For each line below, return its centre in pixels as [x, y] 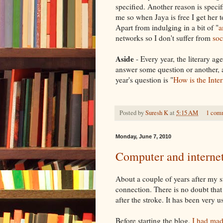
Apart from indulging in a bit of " [167, 27]
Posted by [132, 112]
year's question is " [144, 79]
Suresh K [157, 112]
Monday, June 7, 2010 [143, 136]
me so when [135, 17]
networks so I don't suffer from [164, 38]
